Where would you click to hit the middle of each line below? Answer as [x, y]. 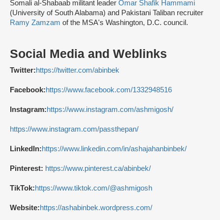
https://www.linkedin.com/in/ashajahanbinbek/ [114, 149]
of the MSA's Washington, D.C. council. [126, 23]
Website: [25, 208]
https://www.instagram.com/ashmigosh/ [110, 110]
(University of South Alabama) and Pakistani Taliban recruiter [107, 13]
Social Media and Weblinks [88, 54]
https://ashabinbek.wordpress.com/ [96, 208]
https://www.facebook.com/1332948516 [109, 90]
